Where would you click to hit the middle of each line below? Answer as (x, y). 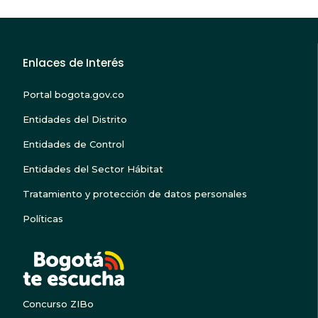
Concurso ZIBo (58, 303)
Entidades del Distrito (75, 119)
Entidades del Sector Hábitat (93, 169)
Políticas (43, 218)
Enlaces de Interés (73, 63)
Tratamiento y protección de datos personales (135, 193)
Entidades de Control (73, 144)
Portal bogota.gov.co (73, 94)
